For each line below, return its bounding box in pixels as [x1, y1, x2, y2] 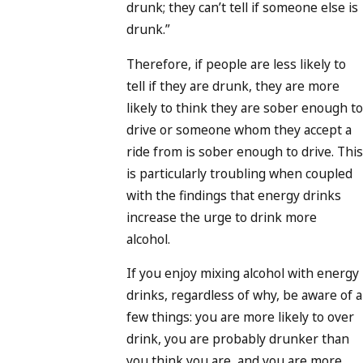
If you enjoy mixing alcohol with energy [126, 264, 359, 283]
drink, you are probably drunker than [126, 330, 349, 348]
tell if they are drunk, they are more [126, 76, 340, 95]
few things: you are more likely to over [126, 308, 354, 327]
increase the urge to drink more [126, 207, 317, 226]
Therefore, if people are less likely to [126, 54, 346, 73]
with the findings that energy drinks [126, 186, 341, 204]
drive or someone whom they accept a [126, 120, 352, 139]
